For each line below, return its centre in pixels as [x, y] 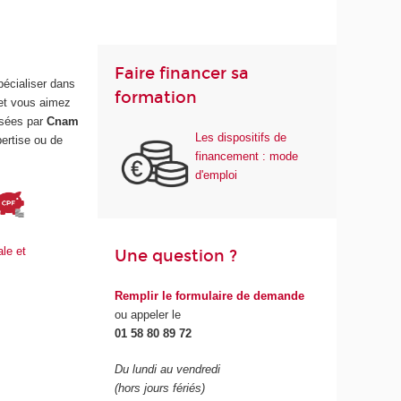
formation [156, 98]
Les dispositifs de [241, 137]
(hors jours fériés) [160, 388]
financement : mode [247, 156]
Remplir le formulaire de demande [210, 295]
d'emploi [217, 175]
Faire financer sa [182, 74]
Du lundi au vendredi [168, 370]
